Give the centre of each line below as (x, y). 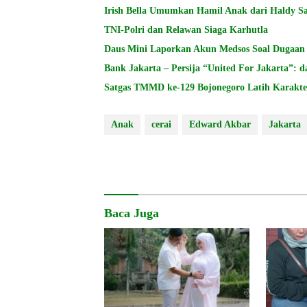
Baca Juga (132, 213)
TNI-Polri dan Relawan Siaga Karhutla (186, 30)
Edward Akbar (220, 125)
